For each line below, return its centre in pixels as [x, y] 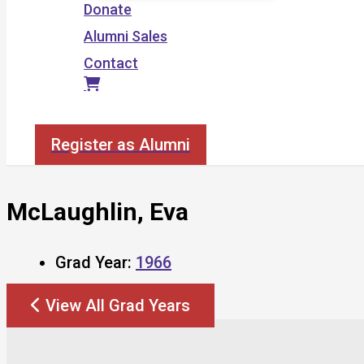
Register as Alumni [121, 145]
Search [58, 115]
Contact [111, 63]
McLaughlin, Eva [97, 211]
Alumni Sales [126, 36]
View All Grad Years [118, 305]
